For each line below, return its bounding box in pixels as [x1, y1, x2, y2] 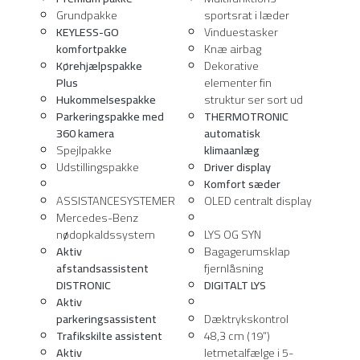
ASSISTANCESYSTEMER [56, 190, 175, 212]
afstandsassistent [56, 257, 149, 280]
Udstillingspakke [56, 156, 139, 178]
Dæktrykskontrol [204, 308, 288, 330]
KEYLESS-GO [56, 21, 119, 43]
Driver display [204, 156, 271, 178]
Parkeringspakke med [56, 105, 164, 128]
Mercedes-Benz [56, 207, 138, 229]
